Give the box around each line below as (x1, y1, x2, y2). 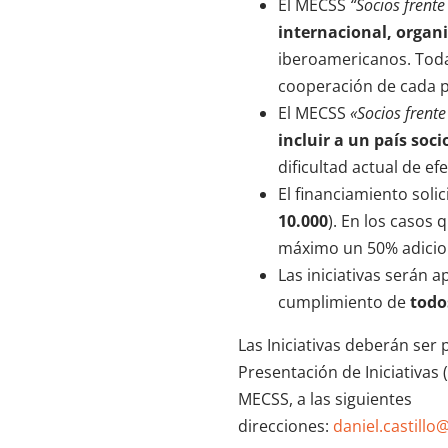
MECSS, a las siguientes (238, 388, 412, 411)
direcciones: (238, 415, 333, 438)
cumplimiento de (278, 291, 410, 314)
